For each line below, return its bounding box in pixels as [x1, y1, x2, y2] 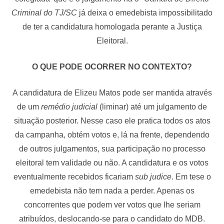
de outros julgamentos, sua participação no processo [18, 144, 205, 153]
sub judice [132, 172, 171, 181]
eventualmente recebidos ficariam [13, 172, 133, 181]
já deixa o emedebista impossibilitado [77, 8, 212, 17]
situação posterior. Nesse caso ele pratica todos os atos [13, 116, 210, 125]
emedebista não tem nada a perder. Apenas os [29, 186, 194, 195]
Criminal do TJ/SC [11, 8, 77, 17]
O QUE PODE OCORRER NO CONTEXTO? [32, 62, 192, 71]
